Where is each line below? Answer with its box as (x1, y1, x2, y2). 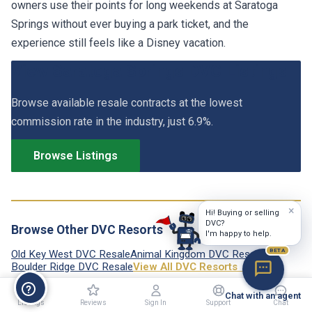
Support (206, 299, 231, 306)
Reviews (80, 299, 107, 306)
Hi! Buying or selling (205, 208, 279, 217)
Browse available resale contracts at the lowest (11, 95, 242, 109)
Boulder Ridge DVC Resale (11, 260, 133, 273)
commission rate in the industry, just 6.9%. (11, 114, 213, 128)
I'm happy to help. (205, 229, 272, 238)
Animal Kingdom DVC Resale (130, 247, 263, 260)
